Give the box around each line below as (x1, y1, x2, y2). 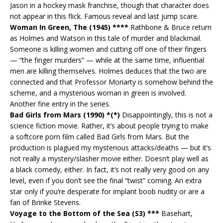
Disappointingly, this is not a (120, 110, 213, 119)
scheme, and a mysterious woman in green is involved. (10, 88, 186, 98)
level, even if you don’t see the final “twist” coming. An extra (10, 175, 202, 185)
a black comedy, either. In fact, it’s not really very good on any (10, 164, 209, 174)
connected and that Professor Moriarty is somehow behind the (10, 77, 213, 87)
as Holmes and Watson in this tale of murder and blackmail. (10, 33, 202, 43)
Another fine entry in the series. (10, 99, 111, 109)
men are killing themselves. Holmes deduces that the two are (10, 66, 207, 76)
